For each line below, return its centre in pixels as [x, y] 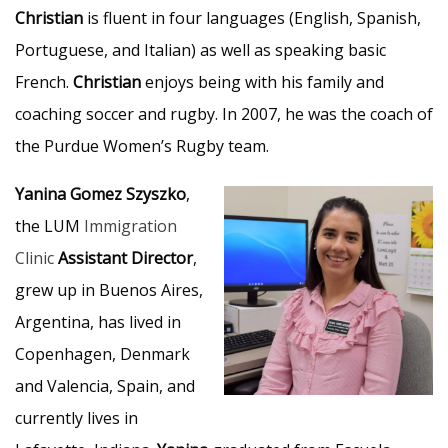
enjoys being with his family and [264, 82]
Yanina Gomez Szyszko [100, 194]
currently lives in [76, 418]
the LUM [49, 226]
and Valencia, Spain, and [105, 386]
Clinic [34, 258]
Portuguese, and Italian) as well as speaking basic [200, 50]
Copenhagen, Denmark [102, 354]
